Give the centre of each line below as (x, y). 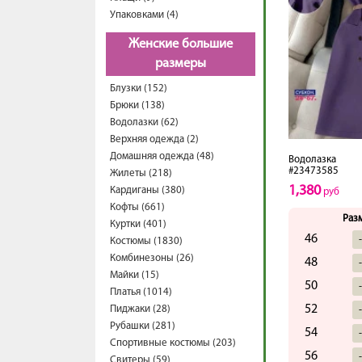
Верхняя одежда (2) (154, 139)
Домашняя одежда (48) (162, 156)
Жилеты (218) (141, 173)
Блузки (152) (139, 88)
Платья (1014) (141, 292)
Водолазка (312, 160)
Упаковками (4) (144, 15)
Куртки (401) (138, 224)
